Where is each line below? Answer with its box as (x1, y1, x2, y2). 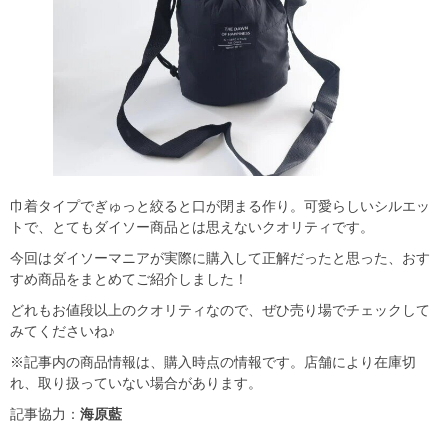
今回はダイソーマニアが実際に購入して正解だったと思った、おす (10, 250, 430, 267)
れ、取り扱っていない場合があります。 (10, 375, 262, 392)
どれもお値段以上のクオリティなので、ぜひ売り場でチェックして (10, 302, 430, 319)
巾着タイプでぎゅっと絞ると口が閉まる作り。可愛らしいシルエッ (10, 198, 430, 215)
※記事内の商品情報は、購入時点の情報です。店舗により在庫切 (10, 354, 416, 371)
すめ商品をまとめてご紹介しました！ (10, 271, 248, 288)
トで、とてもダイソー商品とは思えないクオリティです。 (10, 219, 374, 236)
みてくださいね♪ (10, 323, 115, 340)
